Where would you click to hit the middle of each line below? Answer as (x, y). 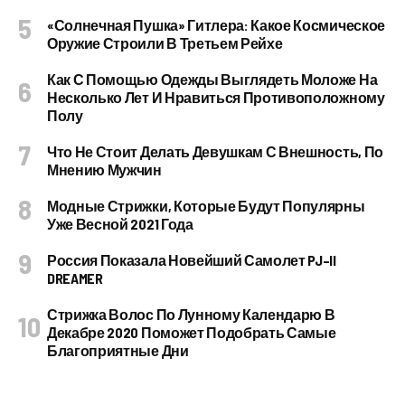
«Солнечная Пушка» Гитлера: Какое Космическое (216, 25)
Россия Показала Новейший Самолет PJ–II (192, 260)
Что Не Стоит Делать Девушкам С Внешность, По (215, 151)
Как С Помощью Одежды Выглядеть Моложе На (212, 79)
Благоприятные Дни (118, 350)
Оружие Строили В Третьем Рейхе (165, 43)
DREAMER (75, 278)
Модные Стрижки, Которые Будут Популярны (206, 206)
